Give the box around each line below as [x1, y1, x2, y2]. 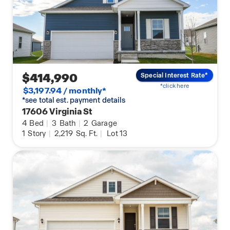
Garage [89, 119, 118, 128]
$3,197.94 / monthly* [23, 85, 107, 97]
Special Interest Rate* [141, 71, 208, 80]
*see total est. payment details [22, 95, 126, 105]
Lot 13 [107, 129, 128, 139]
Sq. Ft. [74, 129, 98, 139]
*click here [160, 82, 189, 89]
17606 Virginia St [22, 106, 93, 118]
